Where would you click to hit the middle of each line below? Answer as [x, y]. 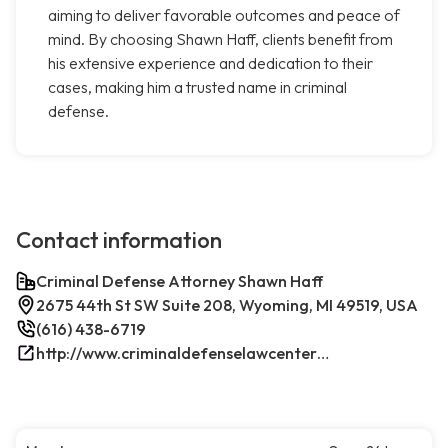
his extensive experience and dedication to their [210, 63]
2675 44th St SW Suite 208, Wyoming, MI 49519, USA [227, 305]
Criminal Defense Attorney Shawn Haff [179, 281]
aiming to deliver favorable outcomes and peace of [224, 15]
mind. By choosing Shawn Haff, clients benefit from [220, 39]
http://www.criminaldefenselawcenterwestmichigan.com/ [323, 353]
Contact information [119, 240]
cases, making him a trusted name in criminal [197, 87]
